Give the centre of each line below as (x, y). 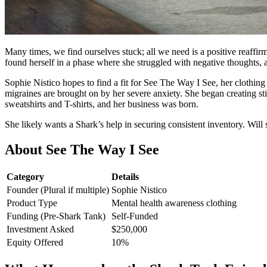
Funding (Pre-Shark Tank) (56, 216)
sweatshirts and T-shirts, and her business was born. (102, 104)
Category (25, 176)
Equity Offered (35, 242)
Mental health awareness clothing (174, 203)
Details (125, 176)
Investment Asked (40, 229)
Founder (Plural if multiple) (58, 190)
